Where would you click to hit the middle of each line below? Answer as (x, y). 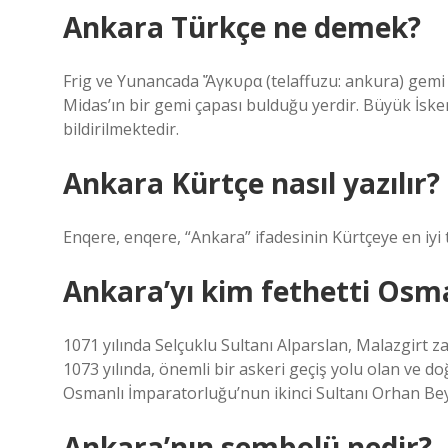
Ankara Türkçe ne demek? (242, 27)
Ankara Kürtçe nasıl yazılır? (251, 183)
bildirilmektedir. (121, 129)
